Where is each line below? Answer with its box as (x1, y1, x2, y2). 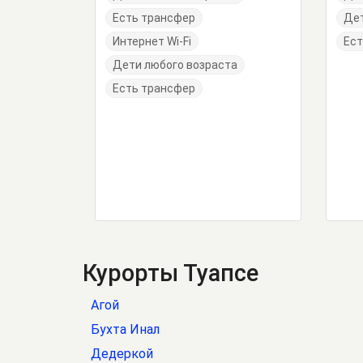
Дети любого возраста (113, 58, 237, 71)
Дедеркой (91, 346, 153, 361)
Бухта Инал (91, 322, 160, 337)
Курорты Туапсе (83, 259, 258, 287)
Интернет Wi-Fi (113, 35, 191, 48)
